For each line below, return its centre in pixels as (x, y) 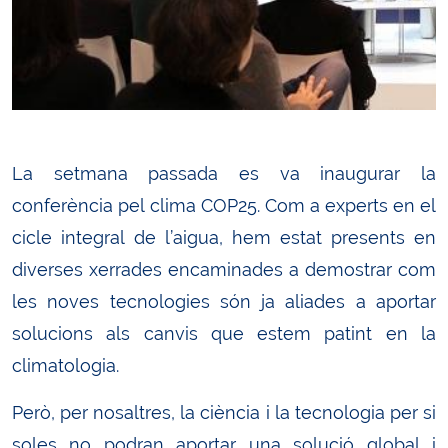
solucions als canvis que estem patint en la (224, 333)
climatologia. (65, 365)
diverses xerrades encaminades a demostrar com (224, 269)
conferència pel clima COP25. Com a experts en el (224, 205)
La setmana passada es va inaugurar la (224, 173)
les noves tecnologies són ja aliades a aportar (224, 301)
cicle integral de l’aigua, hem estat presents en (224, 237)
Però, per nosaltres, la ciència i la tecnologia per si (224, 412)
